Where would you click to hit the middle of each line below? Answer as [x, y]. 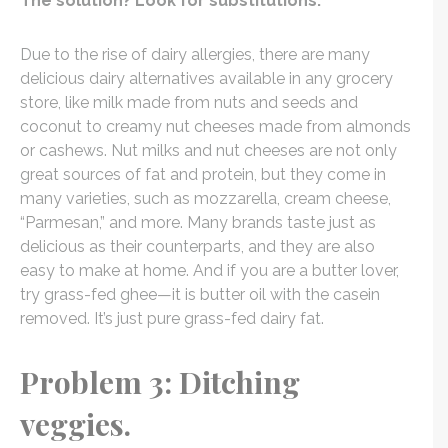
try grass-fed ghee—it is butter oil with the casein [200, 295]
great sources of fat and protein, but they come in [203, 175]
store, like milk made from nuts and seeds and [189, 103]
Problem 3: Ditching [160, 382]
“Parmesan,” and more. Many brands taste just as [198, 223]
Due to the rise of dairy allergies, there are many [195, 55]
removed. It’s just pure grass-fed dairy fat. [172, 319]
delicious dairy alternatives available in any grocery [206, 79]
